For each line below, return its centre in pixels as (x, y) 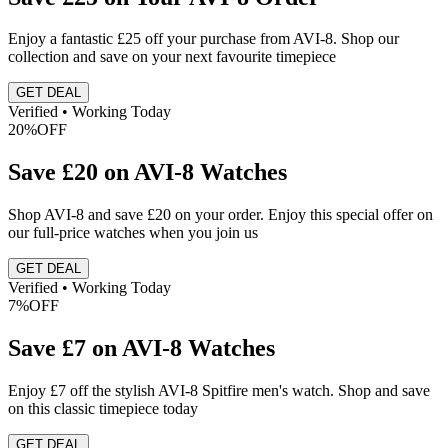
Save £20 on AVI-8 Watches (147, 172)
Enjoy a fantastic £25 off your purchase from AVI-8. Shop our (203, 39)
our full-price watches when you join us (133, 233)
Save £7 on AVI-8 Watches (141, 348)
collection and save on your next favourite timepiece (172, 57)
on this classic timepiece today (103, 409)
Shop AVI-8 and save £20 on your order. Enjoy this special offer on (220, 215)
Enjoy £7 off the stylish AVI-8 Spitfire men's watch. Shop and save (219, 391)
